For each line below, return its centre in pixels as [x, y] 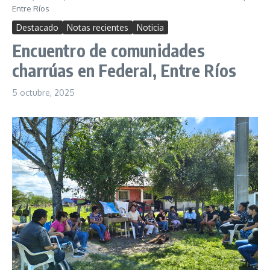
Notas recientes [98, 27]
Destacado [37, 27]
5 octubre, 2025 [43, 93]
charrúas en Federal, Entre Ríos [124, 70]
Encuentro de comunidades [108, 50]
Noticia [150, 27]
